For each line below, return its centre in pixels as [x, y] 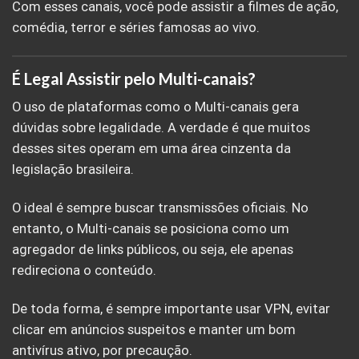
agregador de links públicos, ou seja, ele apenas [153, 249]
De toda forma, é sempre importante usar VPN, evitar [171, 309]
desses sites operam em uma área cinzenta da [151, 149]
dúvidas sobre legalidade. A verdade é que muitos [161, 128]
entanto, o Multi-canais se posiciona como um [151, 228]
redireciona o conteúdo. [84, 270]
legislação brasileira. [73, 170]
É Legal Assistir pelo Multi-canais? [134, 79]
